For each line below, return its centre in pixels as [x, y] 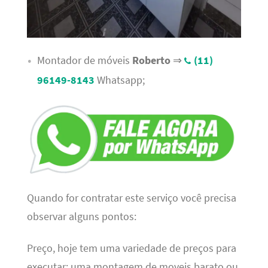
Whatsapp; [119, 80]
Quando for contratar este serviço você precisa [131, 198]
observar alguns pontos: [81, 217]
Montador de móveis [84, 60]
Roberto [151, 60]
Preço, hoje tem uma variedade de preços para [131, 249]
